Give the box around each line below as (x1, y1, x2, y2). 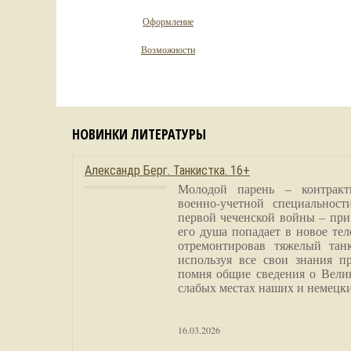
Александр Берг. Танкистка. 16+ (85, 163, 250, 178)
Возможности (141, 43, 195, 56)
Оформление (143, 15, 194, 27)
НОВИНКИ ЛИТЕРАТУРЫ (72, 125, 206, 143)
